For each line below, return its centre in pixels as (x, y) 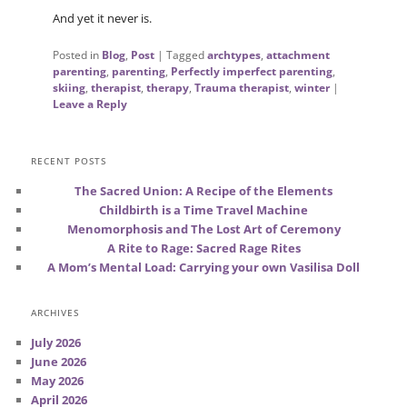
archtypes (233, 55)
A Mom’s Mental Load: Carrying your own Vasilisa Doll (203, 267)
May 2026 (58, 381)
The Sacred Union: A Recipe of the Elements (203, 190)
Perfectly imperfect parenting (251, 71)
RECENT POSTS (69, 160)
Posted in (75, 55)
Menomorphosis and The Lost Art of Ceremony (203, 228)
